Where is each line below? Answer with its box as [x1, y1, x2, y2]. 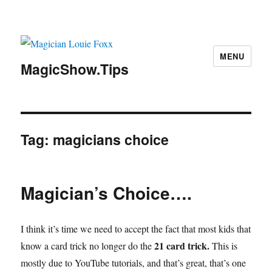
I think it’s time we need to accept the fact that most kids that [21, 222, 251, 236]
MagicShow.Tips [21, 59, 129, 80]
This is [209, 239, 238, 253]
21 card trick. [154, 239, 210, 253]
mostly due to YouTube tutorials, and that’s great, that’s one [21, 256, 246, 270]
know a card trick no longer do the [21, 239, 155, 253]
